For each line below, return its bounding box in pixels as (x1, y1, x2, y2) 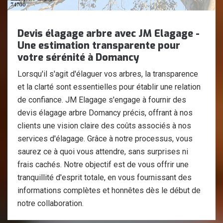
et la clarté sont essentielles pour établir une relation (17, 82, 201, 92)
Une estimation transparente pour (17, 39, 180, 52)
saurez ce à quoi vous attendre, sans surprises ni (17, 147, 188, 156)
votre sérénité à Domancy (17, 51, 139, 64)
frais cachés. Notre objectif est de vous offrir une (17, 160, 189, 169)
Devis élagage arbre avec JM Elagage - (17, 27, 200, 40)
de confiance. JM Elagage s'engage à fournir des (17, 95, 186, 105)
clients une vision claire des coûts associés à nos (17, 121, 191, 130)
